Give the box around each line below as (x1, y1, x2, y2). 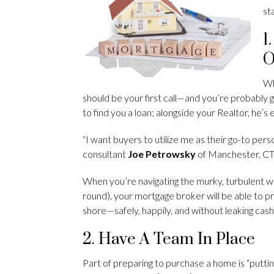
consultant (83, 147, 128, 160)
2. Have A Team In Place (83, 229, 259, 250)
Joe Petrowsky (128, 147, 198, 160)
